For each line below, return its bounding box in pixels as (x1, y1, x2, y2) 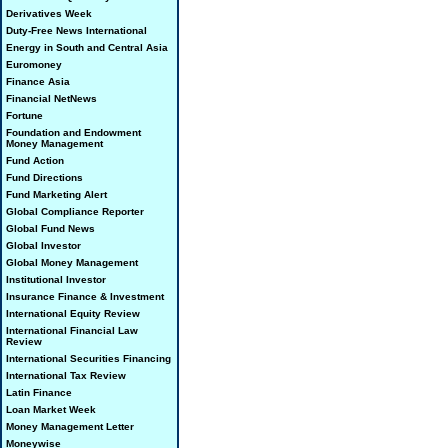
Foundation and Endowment (6, 127, 141, 138)
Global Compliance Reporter (6, 206, 144, 217)
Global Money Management (6, 257, 138, 268)
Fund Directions (6, 172, 83, 183)
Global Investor (6, 240, 81, 251)
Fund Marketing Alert (6, 189, 107, 200)
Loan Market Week (6, 404, 96, 415)
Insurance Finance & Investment (6, 291, 164, 302)
